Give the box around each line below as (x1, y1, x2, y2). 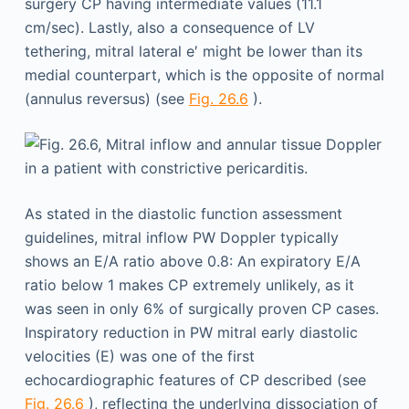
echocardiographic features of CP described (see (24, 370, 366, 389)
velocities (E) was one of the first (24, 346, 255, 365)
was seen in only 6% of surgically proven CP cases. (24, 299, 379, 318)
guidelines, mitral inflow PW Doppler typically (24, 227, 339, 246)
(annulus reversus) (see (24, 89, 189, 108)
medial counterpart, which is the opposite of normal (24, 65, 384, 84)
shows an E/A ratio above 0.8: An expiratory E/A (24, 251, 361, 270)
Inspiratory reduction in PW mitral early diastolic (24, 322, 358, 341)
